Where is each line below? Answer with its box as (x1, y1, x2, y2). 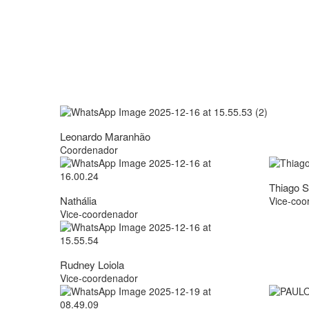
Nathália (60, 193, 97, 208)
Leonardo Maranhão (60, 129, 150, 144)
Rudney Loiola (60, 257, 124, 272)
